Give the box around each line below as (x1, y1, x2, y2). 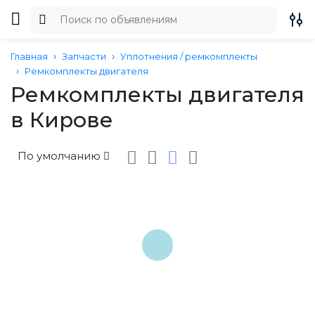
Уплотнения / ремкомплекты (120, 51, 257, 62)
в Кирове (11, 107, 113, 133)
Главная (11, 51, 48, 62)
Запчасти (62, 51, 106, 62)
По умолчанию (18, 149, 101, 162)
